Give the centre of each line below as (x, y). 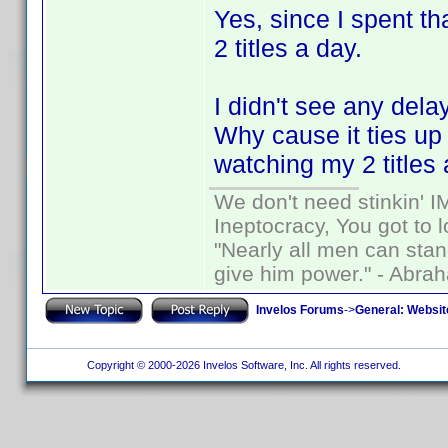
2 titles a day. (288, 48)
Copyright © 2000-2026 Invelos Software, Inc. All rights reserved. (242, 365)
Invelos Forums (300, 309)
